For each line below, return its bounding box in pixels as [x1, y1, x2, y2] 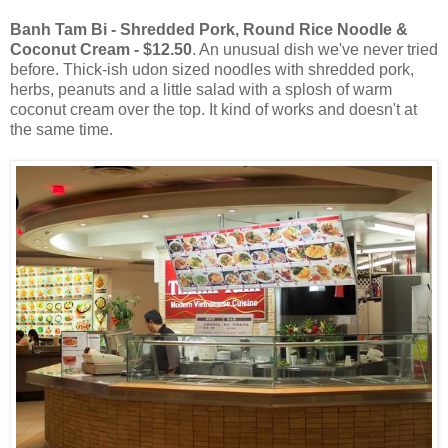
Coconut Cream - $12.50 [10, 40, 192, 58]
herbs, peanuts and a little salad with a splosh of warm [10, 80, 392, 98]
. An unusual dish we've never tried [192, 40, 438, 58]
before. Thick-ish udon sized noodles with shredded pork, [10, 60, 414, 78]
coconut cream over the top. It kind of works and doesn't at [10, 100, 417, 118]
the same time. [10, 120, 113, 138]
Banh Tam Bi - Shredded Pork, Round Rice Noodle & [10, 20, 408, 38]
